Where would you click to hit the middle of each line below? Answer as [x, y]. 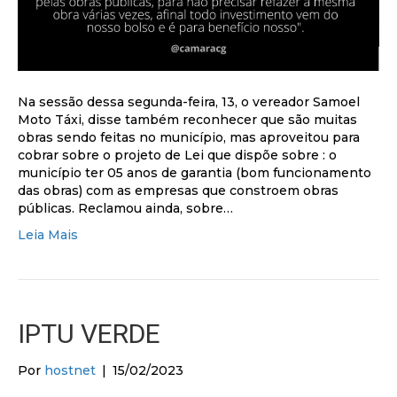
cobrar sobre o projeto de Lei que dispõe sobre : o [177, 155]
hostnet [70, 370]
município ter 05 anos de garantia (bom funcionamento [195, 172]
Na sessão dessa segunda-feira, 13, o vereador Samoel [189, 101]
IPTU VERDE [89, 333]
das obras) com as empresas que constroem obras [178, 190]
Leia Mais [48, 234]
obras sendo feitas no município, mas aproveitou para [189, 137]
